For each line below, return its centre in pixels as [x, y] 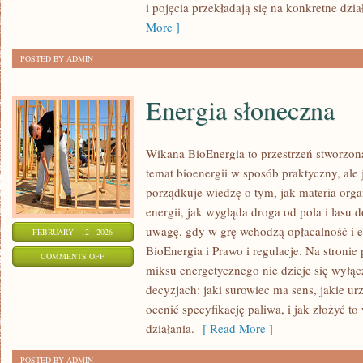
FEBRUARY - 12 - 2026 [73, 232]
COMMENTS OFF [73, 256]
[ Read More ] [234, 328]
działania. [170, 328]
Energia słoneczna [240, 110]
